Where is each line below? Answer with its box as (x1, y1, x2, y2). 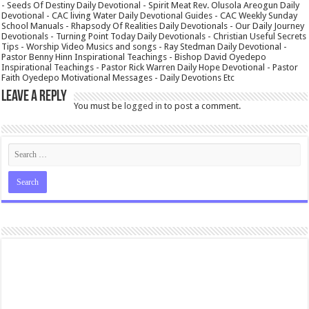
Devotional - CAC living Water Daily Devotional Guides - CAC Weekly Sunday (1, 10, 298, 21)
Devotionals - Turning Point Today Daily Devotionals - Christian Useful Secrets (1, 31, 307, 42)
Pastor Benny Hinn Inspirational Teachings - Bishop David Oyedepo (1, 52, 267, 63)
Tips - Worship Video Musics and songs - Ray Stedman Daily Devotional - (1, 41, 288, 52)
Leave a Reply (1, 89, 68, 106)
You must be (74, 101, 125, 112)
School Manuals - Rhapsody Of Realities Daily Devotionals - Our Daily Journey (1, 21, 305, 32)
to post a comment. (162, 101, 241, 112)
